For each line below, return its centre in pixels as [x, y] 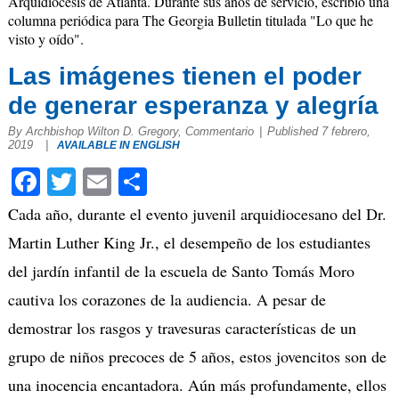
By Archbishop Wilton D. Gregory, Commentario [130, 131]
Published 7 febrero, [318, 131]
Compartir [206, 182]
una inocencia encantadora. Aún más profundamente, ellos [197, 385]
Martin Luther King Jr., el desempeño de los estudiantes [189, 243]
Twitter [116, 182]
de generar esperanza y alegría [193, 105]
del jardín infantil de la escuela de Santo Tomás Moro [181, 271]
